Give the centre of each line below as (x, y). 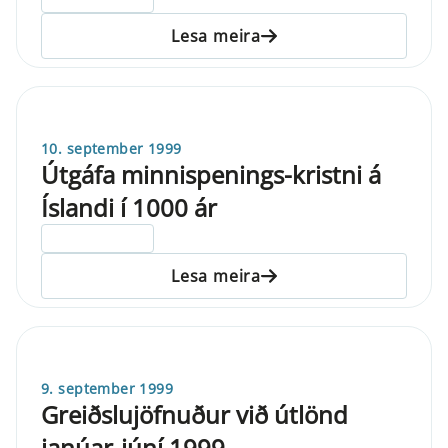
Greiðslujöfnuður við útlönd (194, 414)
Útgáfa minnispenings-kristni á (211, 174)
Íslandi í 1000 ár (129, 207)
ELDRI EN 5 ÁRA (98, 238)
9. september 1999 (107, 388)
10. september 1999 (111, 148)
